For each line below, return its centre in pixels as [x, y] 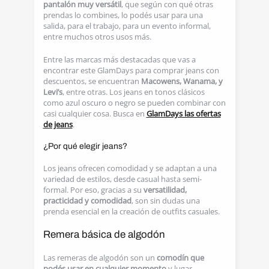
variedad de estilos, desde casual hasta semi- [122, 179]
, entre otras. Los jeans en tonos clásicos [133, 92]
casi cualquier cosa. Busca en [95, 113]
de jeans [58, 124]
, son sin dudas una [165, 201]
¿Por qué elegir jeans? [85, 146]
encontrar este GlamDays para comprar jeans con [131, 70]
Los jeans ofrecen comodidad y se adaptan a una [130, 168]
